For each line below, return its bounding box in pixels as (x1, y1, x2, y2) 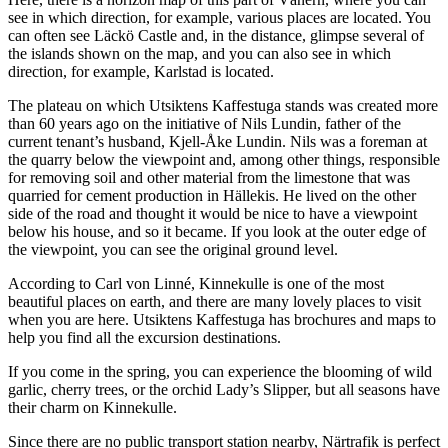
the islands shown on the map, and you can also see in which (8, 45, 391, 63)
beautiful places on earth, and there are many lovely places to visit (8, 293, 421, 311)
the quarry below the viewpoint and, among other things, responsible (8, 151, 440, 169)
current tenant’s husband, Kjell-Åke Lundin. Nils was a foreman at (8, 133, 427, 151)
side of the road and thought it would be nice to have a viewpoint (8, 205, 417, 223)
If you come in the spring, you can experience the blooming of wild (8, 363, 432, 381)
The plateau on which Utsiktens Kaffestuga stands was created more (8, 97, 438, 115)
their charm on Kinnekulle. (8, 399, 177, 417)
